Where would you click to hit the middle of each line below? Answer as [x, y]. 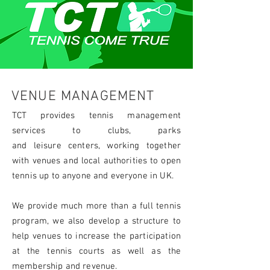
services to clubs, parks [96, 131]
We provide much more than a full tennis [96, 206]
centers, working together [124, 146]
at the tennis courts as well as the [96, 251]
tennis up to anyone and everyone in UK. [94, 176]
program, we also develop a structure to [96, 221]
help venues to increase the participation [96, 236]
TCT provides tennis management [96, 116]
